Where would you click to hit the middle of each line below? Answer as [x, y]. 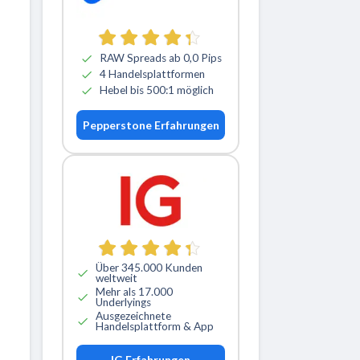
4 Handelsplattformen [152, 74]
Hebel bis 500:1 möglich [156, 90]
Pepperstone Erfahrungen [151, 125]
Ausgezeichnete [133, 315]
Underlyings [123, 302]
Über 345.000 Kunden [149, 267]
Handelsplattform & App [155, 326]
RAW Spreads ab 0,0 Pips [160, 58]
